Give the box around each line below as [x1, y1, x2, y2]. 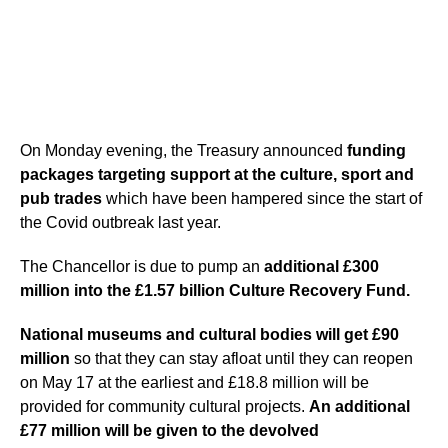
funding [347, 142, 406, 159]
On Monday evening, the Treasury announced [20, 142, 347, 159]
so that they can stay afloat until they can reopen [70, 350, 413, 367]
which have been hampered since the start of [102, 190, 422, 207]
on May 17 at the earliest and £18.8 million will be [20, 374, 369, 391]
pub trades [20, 190, 102, 207]
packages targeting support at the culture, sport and [20, 166, 414, 183]
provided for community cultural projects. [20, 398, 309, 415]
